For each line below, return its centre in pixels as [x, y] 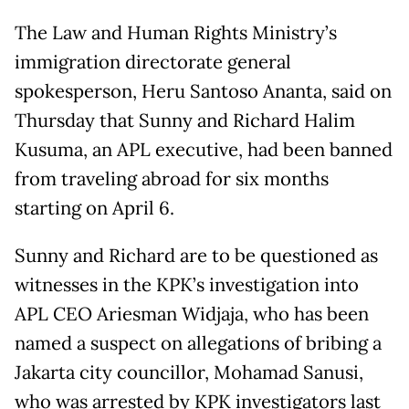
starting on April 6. [94, 208]
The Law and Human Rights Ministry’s [176, 32]
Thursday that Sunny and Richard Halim [185, 120]
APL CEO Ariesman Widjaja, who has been [192, 314]
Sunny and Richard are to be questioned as [196, 255]
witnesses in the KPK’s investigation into [187, 284]
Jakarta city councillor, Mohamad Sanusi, [189, 372]
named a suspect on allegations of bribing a [198, 343]
